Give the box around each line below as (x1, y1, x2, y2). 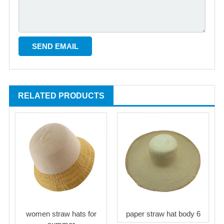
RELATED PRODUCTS (18, 91, 104, 100)
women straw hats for (25, 209, 96, 218)
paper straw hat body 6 (125, 209, 200, 218)
